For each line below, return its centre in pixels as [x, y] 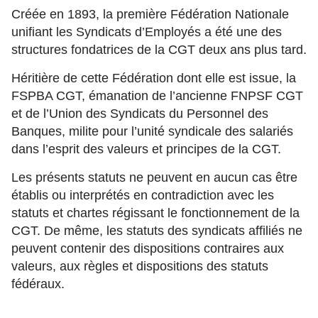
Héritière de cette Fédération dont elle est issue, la [154, 78]
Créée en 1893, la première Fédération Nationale [150, 14]
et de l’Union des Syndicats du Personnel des [140, 114]
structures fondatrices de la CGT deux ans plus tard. [159, 50]
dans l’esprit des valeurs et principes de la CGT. [146, 149]
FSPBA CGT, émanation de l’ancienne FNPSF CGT [157, 96]
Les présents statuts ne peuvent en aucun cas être [154, 177]
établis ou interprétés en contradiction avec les [143, 195]
